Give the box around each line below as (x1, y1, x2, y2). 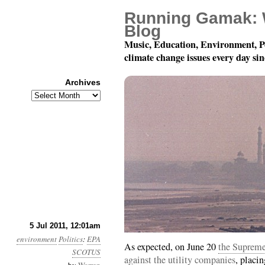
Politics (59, 234, 83, 244)
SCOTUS (72, 247, 101, 257)
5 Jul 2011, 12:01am (30, 221, 101, 230)
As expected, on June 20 (124, 240, 218, 253)
